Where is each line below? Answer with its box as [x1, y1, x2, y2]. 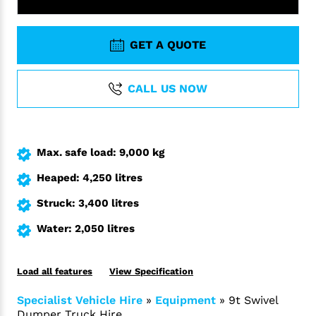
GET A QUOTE [129, 38, 206, 51]
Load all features [17, 266, 92, 276]
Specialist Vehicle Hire [17, 293, 142, 307]
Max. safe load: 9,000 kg [37, 146, 164, 159]
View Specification [109, 266, 193, 276]
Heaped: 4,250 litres [37, 171, 142, 184]
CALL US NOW [127, 82, 207, 95]
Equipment [155, 293, 216, 307]
